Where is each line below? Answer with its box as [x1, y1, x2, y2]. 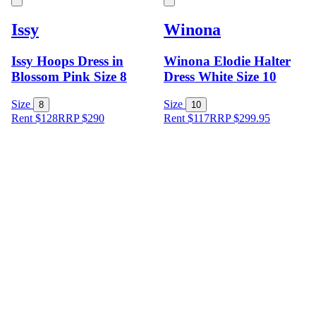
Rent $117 [164, 112, 209, 125]
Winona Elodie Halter [164, 53, 291, 68]
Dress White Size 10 [164, 68, 276, 84]
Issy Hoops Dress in [11, 53, 123, 68]
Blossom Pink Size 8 [11, 68, 127, 84]
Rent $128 [11, 112, 58, 125]
